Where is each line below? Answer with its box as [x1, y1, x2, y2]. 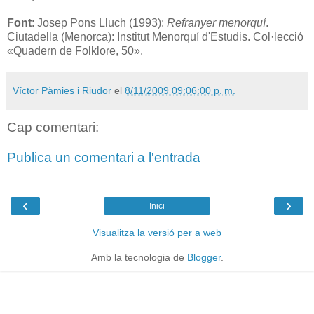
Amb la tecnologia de [90, 251, 187, 263]
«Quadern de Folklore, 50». [7, 44, 143, 57]
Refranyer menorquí [167, 16, 266, 29]
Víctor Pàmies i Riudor [13, 84, 111, 96]
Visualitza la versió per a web [93, 226, 221, 238]
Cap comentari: [7, 119, 99, 135]
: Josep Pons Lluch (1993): [32, 16, 167, 29]
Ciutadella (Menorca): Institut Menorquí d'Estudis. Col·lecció [7, 30, 303, 43]
